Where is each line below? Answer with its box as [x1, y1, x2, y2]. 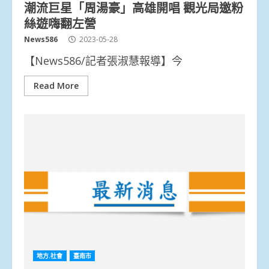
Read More [34, 79, 79, 91]
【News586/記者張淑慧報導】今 [24, 53, 183, 68]
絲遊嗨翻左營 [24, 13, 96, 32]
